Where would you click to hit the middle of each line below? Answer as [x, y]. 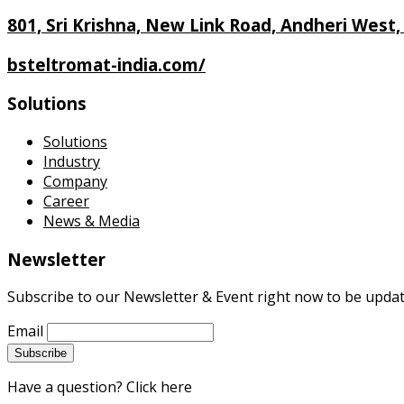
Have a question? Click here [100, 387]
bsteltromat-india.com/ [106, 64]
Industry [72, 162]
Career [66, 202]
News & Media [92, 221]
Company [75, 182]
